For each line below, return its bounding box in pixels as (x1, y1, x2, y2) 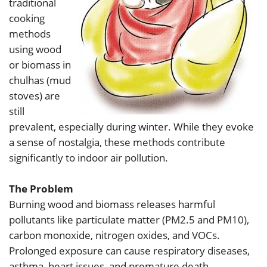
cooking (9, 11, 45, 26)
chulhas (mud (9, 73, 71, 88)
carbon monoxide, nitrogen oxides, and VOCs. (9, 228, 220, 243)
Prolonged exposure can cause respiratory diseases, (9, 244, 250, 258)
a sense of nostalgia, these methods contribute (9, 135, 225, 150)
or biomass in (9, 58, 71, 72)
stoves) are (9, 89, 60, 103)
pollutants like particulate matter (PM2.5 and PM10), (9, 213, 249, 227)
